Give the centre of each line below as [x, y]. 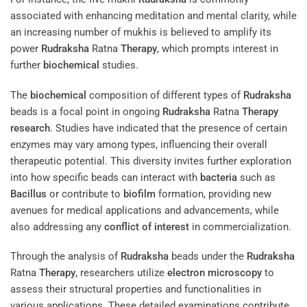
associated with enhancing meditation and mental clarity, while [153, 16]
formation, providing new [213, 194]
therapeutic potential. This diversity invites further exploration [151, 161]
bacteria [219, 177]
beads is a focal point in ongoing [86, 111]
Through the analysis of [65, 257]
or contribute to [85, 194]
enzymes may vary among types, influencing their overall [139, 144]
